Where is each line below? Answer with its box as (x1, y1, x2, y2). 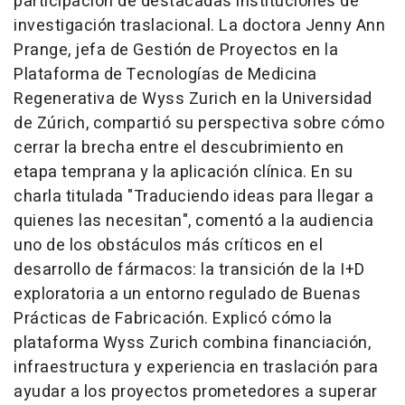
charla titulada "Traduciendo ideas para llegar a (14, 184, 373, 209)
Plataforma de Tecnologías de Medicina (14, 62, 317, 87)
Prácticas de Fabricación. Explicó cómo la (14, 306, 333, 331)
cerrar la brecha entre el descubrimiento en (14, 136, 344, 160)
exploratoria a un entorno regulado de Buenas (14, 282, 361, 306)
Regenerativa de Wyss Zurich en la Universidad (14, 87, 372, 111)
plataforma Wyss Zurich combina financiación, (14, 331, 371, 355)
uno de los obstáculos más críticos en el (14, 233, 323, 258)
